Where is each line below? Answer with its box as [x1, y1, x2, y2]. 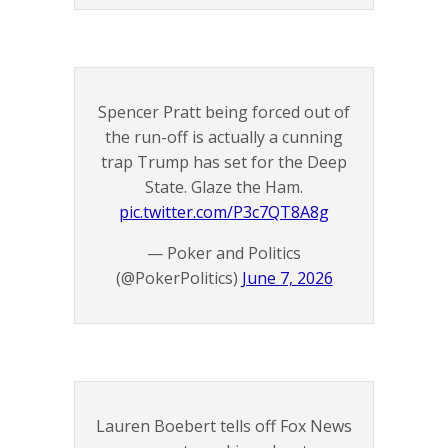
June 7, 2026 [241, 267, 333, 290]
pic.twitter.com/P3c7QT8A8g [119, 201, 329, 224]
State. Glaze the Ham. [145, 176, 303, 199]
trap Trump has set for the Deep [101, 151, 347, 174]
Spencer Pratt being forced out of [98, 101, 350, 124]
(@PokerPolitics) [115, 267, 242, 290]
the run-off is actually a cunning [105, 126, 343, 149]
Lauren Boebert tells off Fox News [96, 415, 352, 438]
